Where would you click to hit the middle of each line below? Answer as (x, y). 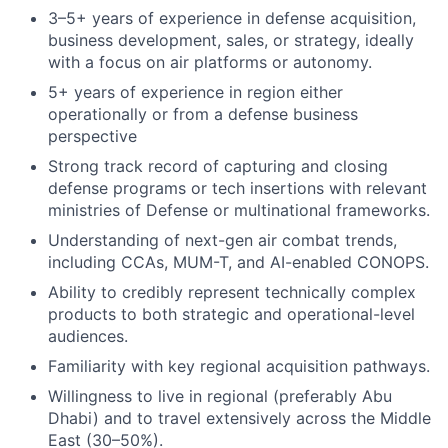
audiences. (88, 335)
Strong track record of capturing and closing (218, 165)
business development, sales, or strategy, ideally (231, 39)
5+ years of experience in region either (195, 91)
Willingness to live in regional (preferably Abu (220, 395)
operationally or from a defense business (203, 113)
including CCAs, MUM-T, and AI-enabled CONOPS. (238, 261)
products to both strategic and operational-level (231, 313)
